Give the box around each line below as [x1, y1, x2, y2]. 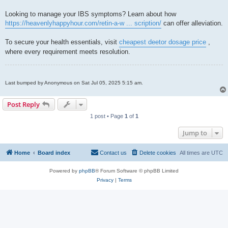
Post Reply [7, 100, 40, 109]
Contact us [100, 150, 127, 156]
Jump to [183, 128, 207, 138]
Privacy [96, 177, 113, 183]
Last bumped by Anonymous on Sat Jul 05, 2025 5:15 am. [5, 80, 143, 86]
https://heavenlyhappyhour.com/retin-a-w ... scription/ [5, 19, 161, 27]
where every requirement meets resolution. [5, 48, 130, 56]
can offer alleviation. [161, 19, 223, 27]
